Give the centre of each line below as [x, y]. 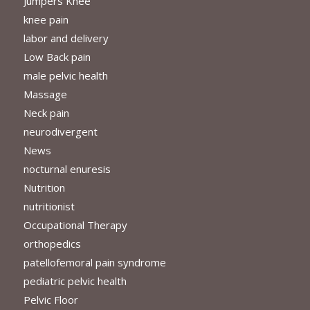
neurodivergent [60, 132]
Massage [45, 94]
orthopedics [52, 244]
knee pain [46, 20]
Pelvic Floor [51, 300]
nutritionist [49, 207]
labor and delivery [66, 38]
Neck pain [46, 113]
